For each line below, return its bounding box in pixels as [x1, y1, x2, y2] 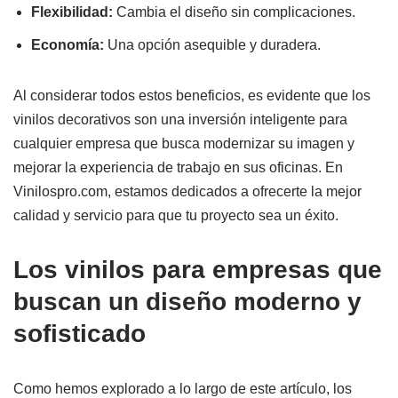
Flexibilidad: [31, 4, 113, 20]
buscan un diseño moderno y [13, 287, 362, 315]
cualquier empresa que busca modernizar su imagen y [13, 135, 354, 151]
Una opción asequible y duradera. [104, 36, 321, 52]
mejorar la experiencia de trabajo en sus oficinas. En [13, 159, 343, 175]
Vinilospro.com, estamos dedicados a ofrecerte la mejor [13, 183, 362, 199]
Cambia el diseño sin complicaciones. [113, 4, 355, 20]
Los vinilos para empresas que [13, 255, 382, 283]
